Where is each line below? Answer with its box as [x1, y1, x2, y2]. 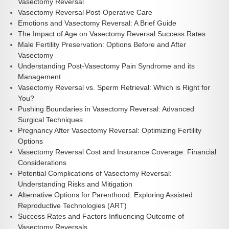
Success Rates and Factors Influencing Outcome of [18, 212, 184, 221]
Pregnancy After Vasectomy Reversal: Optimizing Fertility [18, 126, 201, 135]
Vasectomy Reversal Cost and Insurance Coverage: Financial [18, 148, 216, 156]
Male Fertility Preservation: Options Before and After [18, 40, 186, 49]
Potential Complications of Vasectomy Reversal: [18, 169, 172, 178]
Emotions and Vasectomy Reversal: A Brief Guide [18, 19, 176, 28]
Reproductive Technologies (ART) [18, 201, 127, 210]
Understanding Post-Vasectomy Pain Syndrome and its [18, 62, 195, 71]
